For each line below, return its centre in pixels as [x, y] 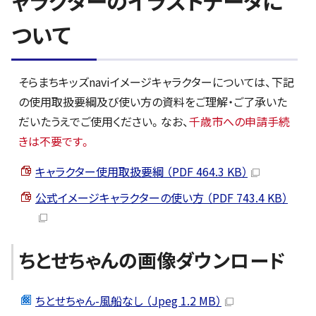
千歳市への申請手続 [239, 121]
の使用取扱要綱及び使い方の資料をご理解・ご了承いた [153, 101]
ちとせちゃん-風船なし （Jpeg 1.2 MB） [128, 300]
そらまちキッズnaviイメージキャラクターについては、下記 [156, 81]
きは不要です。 [55, 141]
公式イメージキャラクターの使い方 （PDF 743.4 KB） [162, 197]
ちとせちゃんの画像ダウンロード [152, 260]
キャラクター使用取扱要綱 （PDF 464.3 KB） [141, 171]
